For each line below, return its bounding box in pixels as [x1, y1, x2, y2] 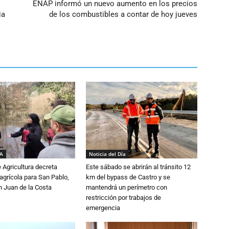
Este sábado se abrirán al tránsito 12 [86, 163, 191, 171]
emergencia [86, 204, 122, 212]
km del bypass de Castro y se [86, 173, 170, 181]
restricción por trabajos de [86, 194, 161, 201]
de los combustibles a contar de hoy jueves [49, 10, 197, 19]
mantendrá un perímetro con [86, 184, 167, 191]
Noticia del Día [89, 150, 126, 157]
